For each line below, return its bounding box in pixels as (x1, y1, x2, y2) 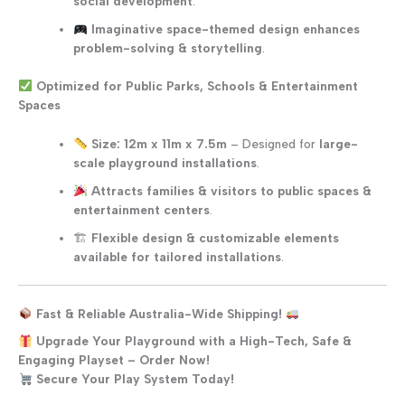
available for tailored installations (73, 249, 282, 264)
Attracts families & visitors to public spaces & (90, 183, 372, 198)
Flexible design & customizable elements (91, 230, 340, 245)
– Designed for (226, 136, 319, 151)
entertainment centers (73, 202, 211, 217)
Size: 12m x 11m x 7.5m (90, 136, 227, 151)
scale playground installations (73, 155, 258, 170)
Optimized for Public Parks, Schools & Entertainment (35, 78, 358, 93)
